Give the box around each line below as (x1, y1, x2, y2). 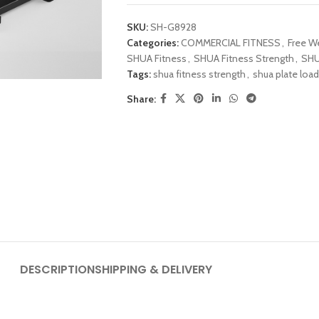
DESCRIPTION (20, 261, 95, 278)
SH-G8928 (150, 21, 197, 33)
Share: (126, 92, 156, 105)
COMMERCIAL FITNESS (180, 36, 281, 49)
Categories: (126, 36, 179, 49)
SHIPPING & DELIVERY (95, 261, 212, 278)
